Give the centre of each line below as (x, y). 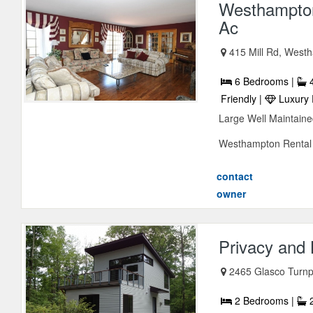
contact (235, 176)
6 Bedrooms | (265, 81)
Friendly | (243, 99)
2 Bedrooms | (265, 301)
